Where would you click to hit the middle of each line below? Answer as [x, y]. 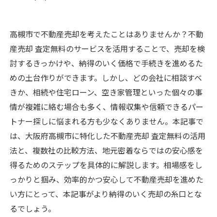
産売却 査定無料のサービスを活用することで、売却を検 [107, 49]
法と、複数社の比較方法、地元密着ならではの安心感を [106, 151]
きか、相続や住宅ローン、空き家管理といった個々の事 [106, 93]
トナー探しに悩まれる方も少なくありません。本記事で [107, 122]
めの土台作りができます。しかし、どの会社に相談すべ [106, 78]
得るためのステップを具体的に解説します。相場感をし [106, 165]
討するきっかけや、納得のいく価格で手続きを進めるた [106, 64]
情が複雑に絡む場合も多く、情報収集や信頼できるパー [107, 107]
